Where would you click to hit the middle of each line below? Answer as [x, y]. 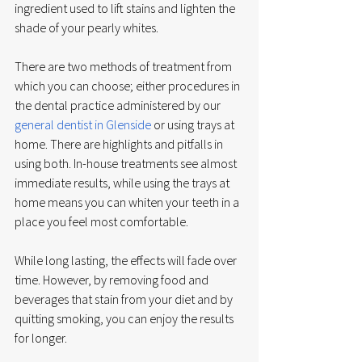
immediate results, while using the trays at [123, 182]
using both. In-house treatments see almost [127, 163]
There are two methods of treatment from [124, 66]
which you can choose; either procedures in [128, 85]
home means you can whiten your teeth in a [128, 202]
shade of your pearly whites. [88, 27]
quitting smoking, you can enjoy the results [125, 318]
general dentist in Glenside [83, 124]
